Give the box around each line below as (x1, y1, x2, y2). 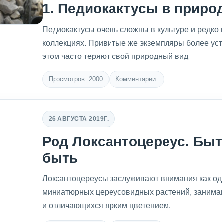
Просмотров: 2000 (49, 75, 103, 83)
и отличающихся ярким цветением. (42, 201, 171, 210)
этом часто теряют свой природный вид (42, 52, 188, 60)
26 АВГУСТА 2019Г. (49, 115, 109, 122)
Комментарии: (115, 75, 158, 83)
